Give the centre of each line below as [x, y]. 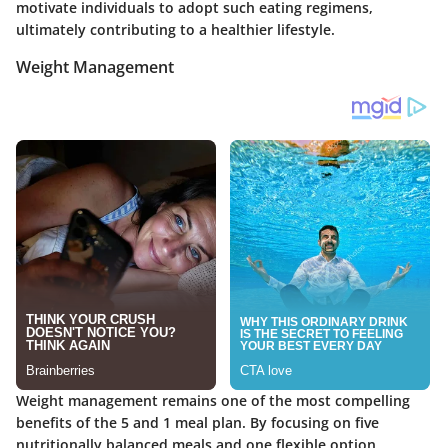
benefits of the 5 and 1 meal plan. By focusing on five [197, 423]
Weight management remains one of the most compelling [213, 401]
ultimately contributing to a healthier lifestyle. [175, 29]
